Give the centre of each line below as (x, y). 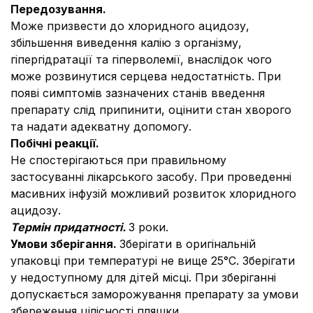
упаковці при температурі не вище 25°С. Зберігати (153, 261)
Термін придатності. (70, 227)
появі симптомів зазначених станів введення (138, 93)
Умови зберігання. (65, 244)
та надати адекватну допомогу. (101, 126)
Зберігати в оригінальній (188, 244)
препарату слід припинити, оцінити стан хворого (151, 110)
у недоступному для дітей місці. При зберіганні (143, 277)
